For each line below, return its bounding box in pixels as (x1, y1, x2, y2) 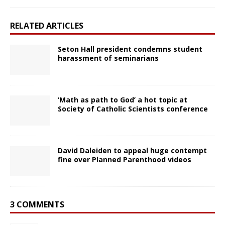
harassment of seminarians (58, 53, 159, 63)
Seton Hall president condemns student (58, 44, 202, 54)
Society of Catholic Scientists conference (58, 103, 208, 114)
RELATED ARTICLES (10, 20, 83, 31)
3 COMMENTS (10, 198, 64, 210)
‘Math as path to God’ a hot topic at (58, 94, 187, 104)
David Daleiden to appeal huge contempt (58, 145, 207, 155)
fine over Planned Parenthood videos (58, 154, 191, 164)
